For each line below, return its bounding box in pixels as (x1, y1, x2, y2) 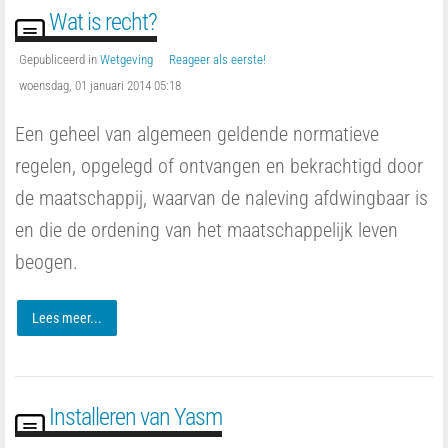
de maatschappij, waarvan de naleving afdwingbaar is (15, 186, 428, 210)
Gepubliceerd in (19, 52, 97, 67)
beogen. (15, 250, 78, 274)
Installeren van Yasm (49, 403, 222, 431)
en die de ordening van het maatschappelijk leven (15, 218, 398, 242)
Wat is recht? (49, 8, 157, 36)
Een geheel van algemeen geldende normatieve (15, 122, 379, 146)
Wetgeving (100, 52, 153, 67)
